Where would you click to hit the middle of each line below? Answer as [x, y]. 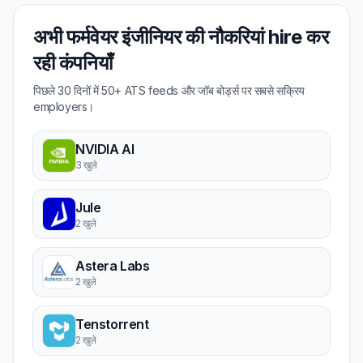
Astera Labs [113, 266]
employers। [64, 107]
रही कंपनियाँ [73, 63]
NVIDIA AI [105, 149]
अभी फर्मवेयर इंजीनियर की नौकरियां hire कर [181, 37]
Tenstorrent [112, 324]
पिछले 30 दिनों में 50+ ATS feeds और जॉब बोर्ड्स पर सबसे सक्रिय [169, 90]
